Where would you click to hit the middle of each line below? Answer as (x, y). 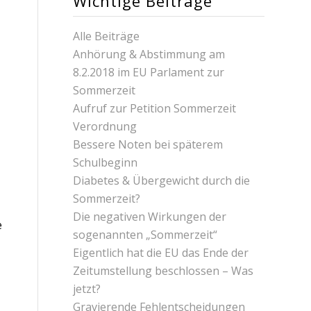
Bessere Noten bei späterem (148, 144)
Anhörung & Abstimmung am (149, 54)
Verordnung (105, 126)
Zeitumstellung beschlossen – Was (163, 270)
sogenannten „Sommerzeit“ (145, 234)
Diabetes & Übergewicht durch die (162, 180)
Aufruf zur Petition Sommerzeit (155, 108)
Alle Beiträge (107, 36)
